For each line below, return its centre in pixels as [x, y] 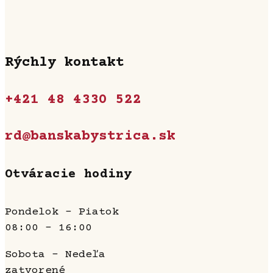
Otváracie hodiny [68, 175]
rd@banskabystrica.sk [90, 137]
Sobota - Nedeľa [55, 255]
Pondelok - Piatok [62, 212]
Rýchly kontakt [65, 63]
